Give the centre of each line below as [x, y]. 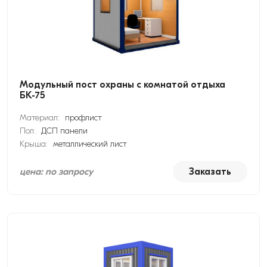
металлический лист [90, 144]
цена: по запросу [56, 172]
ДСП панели [64, 131]
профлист [83, 118]
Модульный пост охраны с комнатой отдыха [122, 85]
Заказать [210, 172]
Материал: [41, 118]
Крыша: [35, 144]
